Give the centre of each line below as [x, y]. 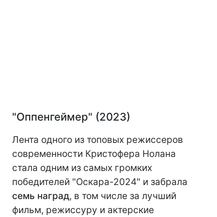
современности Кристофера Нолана [94, 154]
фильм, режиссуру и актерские [83, 210]
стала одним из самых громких [82, 168]
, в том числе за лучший [123, 196]
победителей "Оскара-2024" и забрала [100, 182]
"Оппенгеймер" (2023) [71, 117]
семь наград [41, 196]
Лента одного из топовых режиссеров [98, 140]
